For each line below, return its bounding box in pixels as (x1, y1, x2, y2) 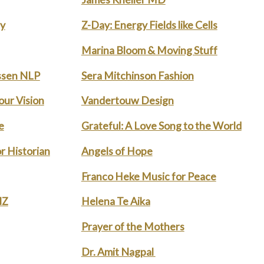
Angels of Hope (81, 144, 153, 157)
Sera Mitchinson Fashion (81, 68, 194, 82)
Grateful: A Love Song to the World (81, 119, 242, 133)
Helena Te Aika (81, 194, 150, 208)
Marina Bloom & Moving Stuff (81, 43, 217, 57)
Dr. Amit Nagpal (81, 245, 156, 258)
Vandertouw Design (81, 94, 174, 107)
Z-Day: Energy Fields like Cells (81, 18, 217, 32)
